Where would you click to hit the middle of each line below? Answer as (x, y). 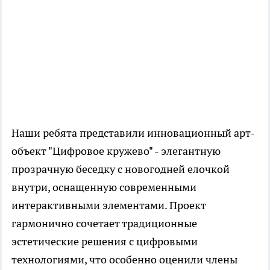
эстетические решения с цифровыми (105, 242)
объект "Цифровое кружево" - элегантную (116, 151)
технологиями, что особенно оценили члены (124, 260)
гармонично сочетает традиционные (104, 224)
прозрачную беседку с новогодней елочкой (121, 169)
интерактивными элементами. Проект (109, 206)
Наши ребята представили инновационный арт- (133, 133)
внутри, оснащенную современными (104, 187)
